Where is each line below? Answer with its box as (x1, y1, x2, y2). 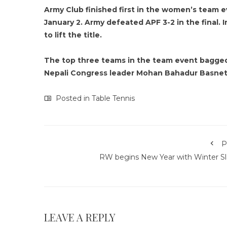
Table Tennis (92, 94, 135, 103)
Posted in (54, 94, 92, 103)
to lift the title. (44, 30, 102, 40)
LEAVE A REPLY (44, 210, 116, 224)
